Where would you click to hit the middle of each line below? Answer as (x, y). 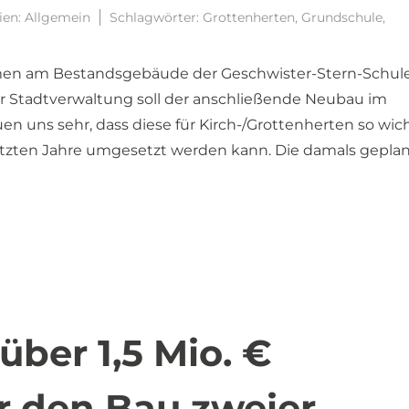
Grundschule (342, 17)
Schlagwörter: (156, 17)
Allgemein (58, 17)
